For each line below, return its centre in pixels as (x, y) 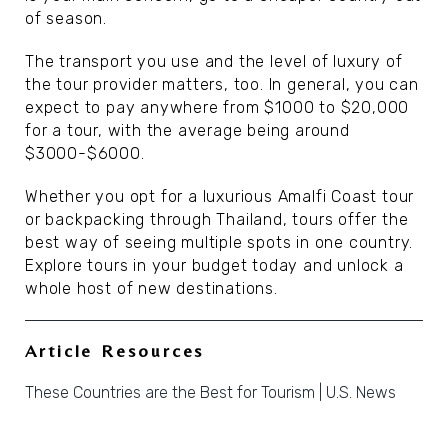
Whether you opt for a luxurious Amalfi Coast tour (220, 196)
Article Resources (115, 350)
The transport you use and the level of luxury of (214, 61)
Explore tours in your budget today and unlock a (214, 265)
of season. (66, 18)
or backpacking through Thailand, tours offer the (217, 219)
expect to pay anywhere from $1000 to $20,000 (217, 107)
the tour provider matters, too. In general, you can (222, 84)
